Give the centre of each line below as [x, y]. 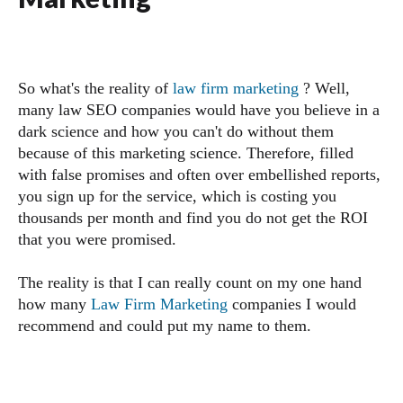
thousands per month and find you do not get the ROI [193, 218]
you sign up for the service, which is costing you [177, 196]
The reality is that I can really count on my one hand [190, 282]
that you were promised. [99, 239]
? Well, [324, 88]
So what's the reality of [95, 88]
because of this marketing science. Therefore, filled [186, 153]
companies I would [292, 304]
